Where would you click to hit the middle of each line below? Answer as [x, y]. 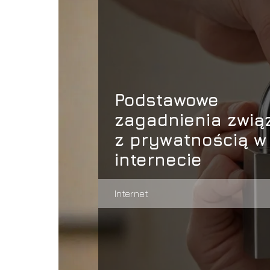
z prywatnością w [190, 140]
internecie [158, 160]
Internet [131, 194]
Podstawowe [166, 100]
